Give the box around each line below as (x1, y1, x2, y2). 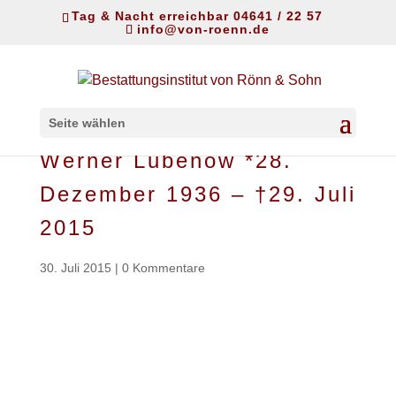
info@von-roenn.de (137, 21, 270, 36)
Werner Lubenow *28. (39, 148, 293, 172)
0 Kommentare (121, 260, 205, 275)
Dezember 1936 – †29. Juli (39, 181, 356, 206)
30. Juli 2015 (39, 260, 111, 275)
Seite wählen (48, 116, 126, 131)
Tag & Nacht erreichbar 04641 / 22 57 (71, 8, 323, 23)
